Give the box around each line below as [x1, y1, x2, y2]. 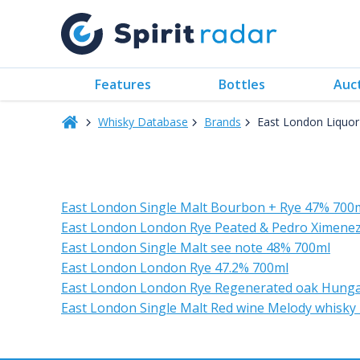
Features [95, 75, 152, 93]
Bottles [219, 75, 266, 93]
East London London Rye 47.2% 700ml [61, 259, 288, 276]
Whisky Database [98, 114, 188, 129]
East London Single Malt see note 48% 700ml [61, 239, 330, 256]
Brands [204, 114, 241, 129]
